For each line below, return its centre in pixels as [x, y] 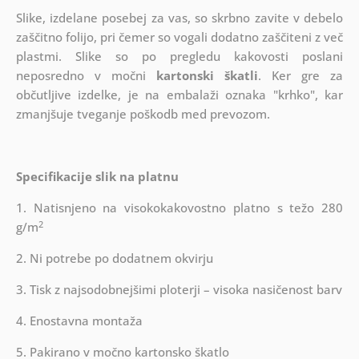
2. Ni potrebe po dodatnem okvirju [114, 258]
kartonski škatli [208, 76]
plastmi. [38, 56]
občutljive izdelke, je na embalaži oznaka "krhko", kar [179, 95]
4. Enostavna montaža [79, 321]
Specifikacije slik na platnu [97, 177]
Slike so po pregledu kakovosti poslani [202, 56]
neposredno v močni [86, 76]
